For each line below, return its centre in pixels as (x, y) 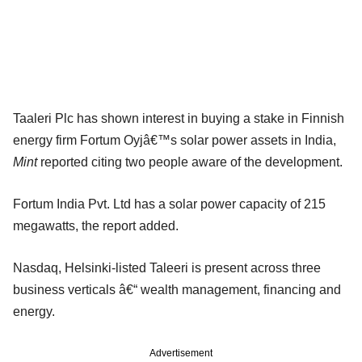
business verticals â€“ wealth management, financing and (177, 289)
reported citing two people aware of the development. (190, 162)
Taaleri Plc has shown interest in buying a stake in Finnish (179, 118)
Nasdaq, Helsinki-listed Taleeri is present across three (167, 267)
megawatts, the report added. (96, 225)
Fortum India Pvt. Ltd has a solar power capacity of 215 (169, 204)
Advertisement (181, 353)
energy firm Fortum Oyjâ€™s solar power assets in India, (175, 140)
